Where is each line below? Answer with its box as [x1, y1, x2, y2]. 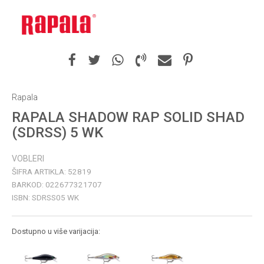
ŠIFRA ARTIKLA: [12, 167, 68, 176]
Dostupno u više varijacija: [12, 227, 100, 236]
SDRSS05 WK [32, 193, 79, 202]
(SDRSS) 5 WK [12, 124, 103, 141]
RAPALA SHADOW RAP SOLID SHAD [12, 109, 245, 126]
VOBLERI [12, 154, 44, 163]
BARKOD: [12, 180, 45, 189]
